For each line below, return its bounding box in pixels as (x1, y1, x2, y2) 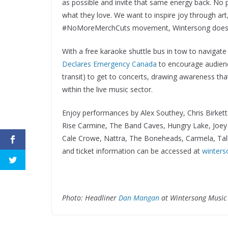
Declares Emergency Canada (62, 59, 157, 69)
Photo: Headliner (62, 193, 119, 203)
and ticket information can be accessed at (62, 146, 202, 156)
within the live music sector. (62, 84, 153, 94)
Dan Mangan (119, 193, 159, 203)
